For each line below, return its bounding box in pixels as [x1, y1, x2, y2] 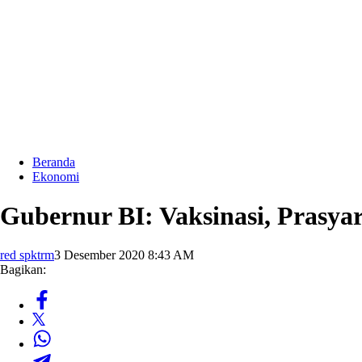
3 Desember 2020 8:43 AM [54, 247, 194, 262]
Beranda [32, 155, 75, 169]
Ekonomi [32, 170, 79, 183]
